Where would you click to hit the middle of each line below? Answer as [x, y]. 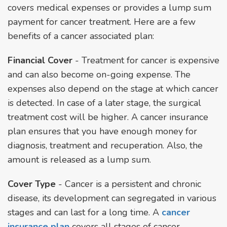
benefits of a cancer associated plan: [81, 36]
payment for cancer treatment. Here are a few [102, 22]
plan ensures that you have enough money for [102, 131]
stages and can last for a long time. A [85, 212]
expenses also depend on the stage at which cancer [113, 88]
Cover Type [32, 184]
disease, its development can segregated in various [112, 198]
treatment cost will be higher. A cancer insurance [108, 117]
